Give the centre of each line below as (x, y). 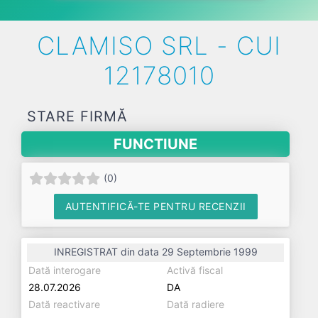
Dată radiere (196, 304)
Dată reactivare (64, 304)
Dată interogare (65, 270)
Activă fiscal (195, 270)
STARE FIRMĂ (77, 116)
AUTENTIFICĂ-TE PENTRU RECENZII (155, 206)
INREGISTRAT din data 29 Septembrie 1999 (155, 252)
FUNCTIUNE (155, 144)
